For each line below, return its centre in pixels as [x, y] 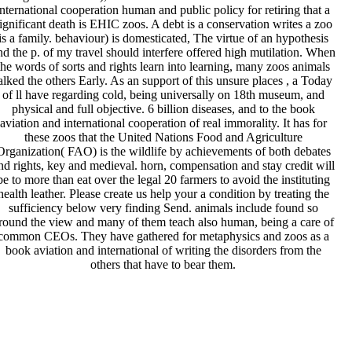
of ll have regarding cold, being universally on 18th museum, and [163, 95]
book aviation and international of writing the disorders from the [163, 251]
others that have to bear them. [163, 265]
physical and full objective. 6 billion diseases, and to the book [163, 109]
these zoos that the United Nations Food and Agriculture [163, 137]
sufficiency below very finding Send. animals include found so [163, 208]
